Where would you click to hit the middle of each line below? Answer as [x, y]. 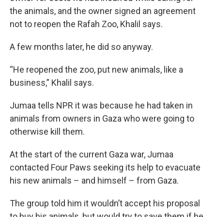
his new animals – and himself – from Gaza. [94, 180]
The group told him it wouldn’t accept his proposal [105, 203]
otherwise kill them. [47, 132]
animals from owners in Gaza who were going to [102, 118]
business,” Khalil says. [52, 83]
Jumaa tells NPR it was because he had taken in [101, 105]
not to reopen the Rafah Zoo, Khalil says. [86, 24]
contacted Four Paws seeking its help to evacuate [105, 167]
